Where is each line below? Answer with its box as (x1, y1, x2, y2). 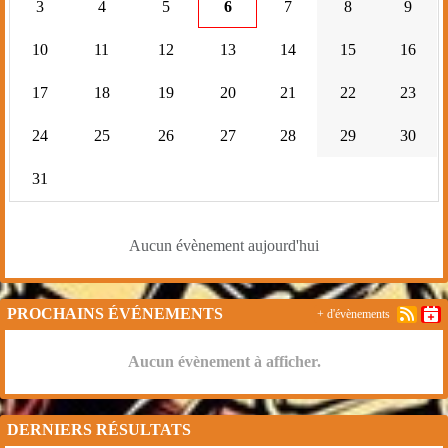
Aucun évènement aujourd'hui (129, 237, 319, 255)
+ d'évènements (317, 308, 390, 321)
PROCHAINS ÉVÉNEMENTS (7, 305, 223, 323)
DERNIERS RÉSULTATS (7, 421, 191, 439)
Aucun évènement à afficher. (127, 353, 321, 371)
